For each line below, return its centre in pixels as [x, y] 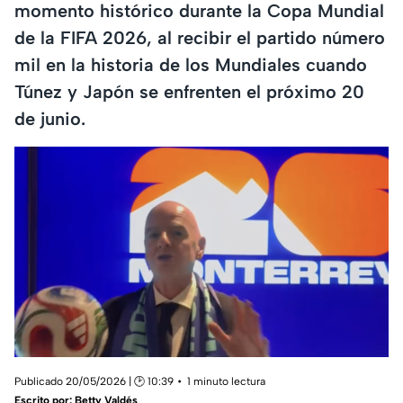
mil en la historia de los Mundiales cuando [191, 64]
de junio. [50, 118]
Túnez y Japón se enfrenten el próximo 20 [189, 91]
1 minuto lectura [226, 382]
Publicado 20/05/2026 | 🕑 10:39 [94, 382]
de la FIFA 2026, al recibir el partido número [200, 37]
